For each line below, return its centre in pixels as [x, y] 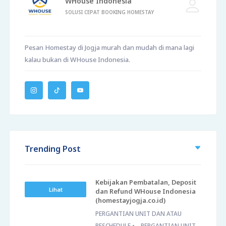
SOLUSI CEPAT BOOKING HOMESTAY [109, 12]
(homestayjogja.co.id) [131, 201]
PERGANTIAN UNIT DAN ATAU [139, 214]
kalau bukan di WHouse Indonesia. [77, 60]
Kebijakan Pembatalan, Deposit [146, 182]
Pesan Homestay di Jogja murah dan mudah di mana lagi [109, 48]
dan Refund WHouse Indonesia [146, 191]
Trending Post [52, 149]
